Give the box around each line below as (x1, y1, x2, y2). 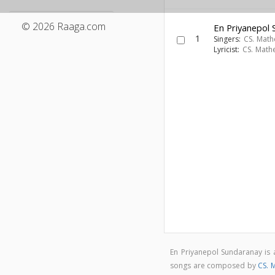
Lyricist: (214, 44, 242, 55)
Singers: (214, 34, 244, 44)
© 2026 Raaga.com (21, 20, 106, 33)
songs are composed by (170, 260, 258, 271)
